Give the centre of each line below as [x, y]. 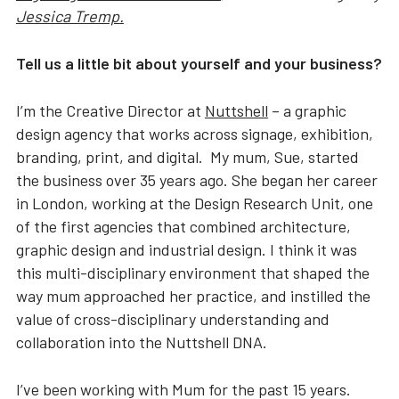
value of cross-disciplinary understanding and [172, 319]
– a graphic [307, 110]
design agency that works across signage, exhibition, [194, 134]
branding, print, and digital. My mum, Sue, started [187, 157]
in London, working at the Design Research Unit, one [194, 203]
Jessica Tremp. [69, 16]
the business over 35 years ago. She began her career [196, 180]
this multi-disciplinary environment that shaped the [192, 273]
